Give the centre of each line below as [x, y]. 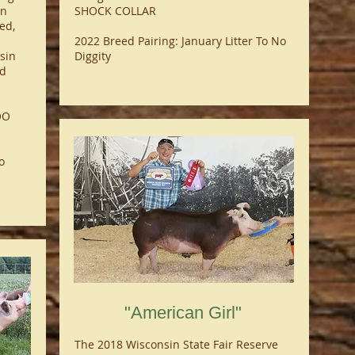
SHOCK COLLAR [115, 11]
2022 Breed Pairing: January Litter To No [180, 41]
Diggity [92, 56]
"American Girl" [183, 313]
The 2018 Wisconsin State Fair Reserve [176, 344]
